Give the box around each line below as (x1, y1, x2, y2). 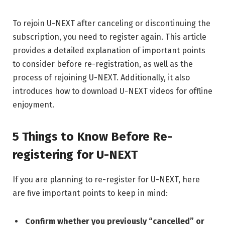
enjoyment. (13, 100, 54, 109)
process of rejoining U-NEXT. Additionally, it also (13, 73, 190, 82)
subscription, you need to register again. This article (13, 32, 206, 42)
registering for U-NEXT (13, 148, 138, 162)
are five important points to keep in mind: (13, 188, 168, 198)
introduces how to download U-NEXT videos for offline (13, 86, 212, 96)
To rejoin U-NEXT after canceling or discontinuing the (13, 19, 210, 28)
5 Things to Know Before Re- (13, 130, 172, 144)
